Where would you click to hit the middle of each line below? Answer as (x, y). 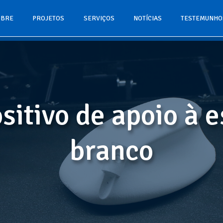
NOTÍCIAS (147, 18)
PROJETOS (49, 18)
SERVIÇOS (99, 18)
